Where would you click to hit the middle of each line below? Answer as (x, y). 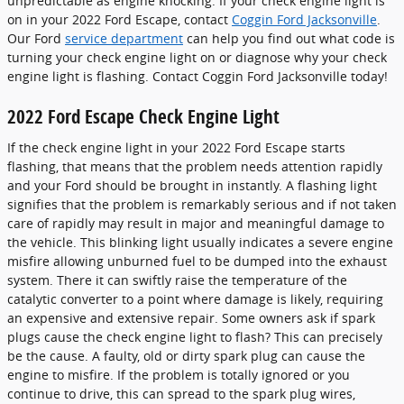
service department (124, 38)
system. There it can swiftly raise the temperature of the (177, 280)
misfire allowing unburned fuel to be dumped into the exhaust (197, 261)
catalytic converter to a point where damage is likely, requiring (195, 298)
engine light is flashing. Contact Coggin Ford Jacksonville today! (197, 76)
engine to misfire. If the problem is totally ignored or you (179, 374)
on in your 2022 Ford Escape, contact (119, 19)
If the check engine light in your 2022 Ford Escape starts (176, 147)
